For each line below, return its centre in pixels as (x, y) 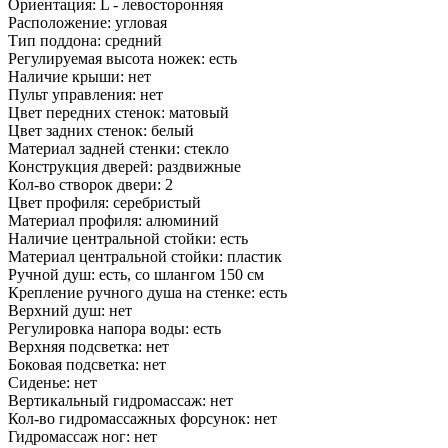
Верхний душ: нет (70, 311)
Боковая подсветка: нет (87, 365)
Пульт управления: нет (85, 95)
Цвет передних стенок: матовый (118, 113)
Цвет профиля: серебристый (104, 203)
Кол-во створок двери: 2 (90, 185)
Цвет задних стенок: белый (101, 131)
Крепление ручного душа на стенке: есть (147, 293)
